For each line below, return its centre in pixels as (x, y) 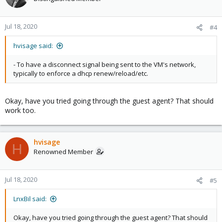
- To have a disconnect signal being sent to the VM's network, (105, 64)
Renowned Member (63, 152)
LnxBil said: (30, 199)
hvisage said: (33, 46)
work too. (20, 110)
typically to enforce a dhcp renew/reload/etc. (81, 73)
